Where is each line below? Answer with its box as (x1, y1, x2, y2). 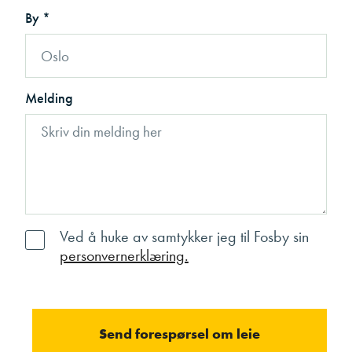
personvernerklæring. (59, 245, 189, 266)
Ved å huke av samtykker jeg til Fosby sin (59, 226, 309, 247)
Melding (25, 89, 73, 108)
